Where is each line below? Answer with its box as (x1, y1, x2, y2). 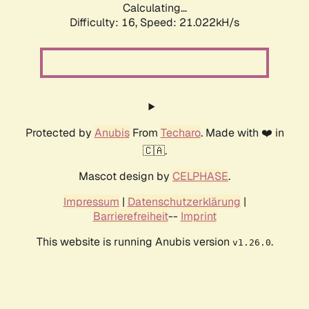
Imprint (180, 209, 217, 224)
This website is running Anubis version (36, 235, 232, 250)
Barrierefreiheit (92, 209, 168, 224)
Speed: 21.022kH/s (140, 15, 239, 30)
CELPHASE (172, 169, 228, 184)
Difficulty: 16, (70, 15, 140, 30)
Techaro (160, 126, 201, 141)
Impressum (63, 195, 119, 210)
